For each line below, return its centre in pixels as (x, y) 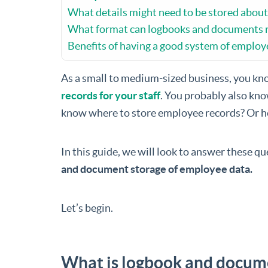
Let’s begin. (87, 208)
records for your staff (111, 96)
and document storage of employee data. (157, 169)
